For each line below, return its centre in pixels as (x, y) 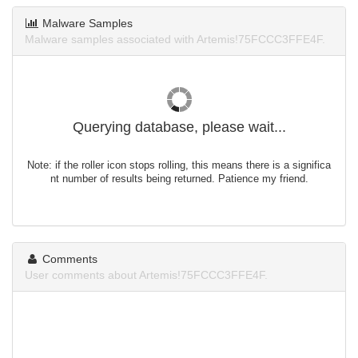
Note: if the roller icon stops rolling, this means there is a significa (179, 165)
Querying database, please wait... (179, 127)
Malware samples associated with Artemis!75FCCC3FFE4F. (175, 39)
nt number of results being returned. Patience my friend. (179, 179)
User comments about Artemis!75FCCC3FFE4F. (146, 275)
